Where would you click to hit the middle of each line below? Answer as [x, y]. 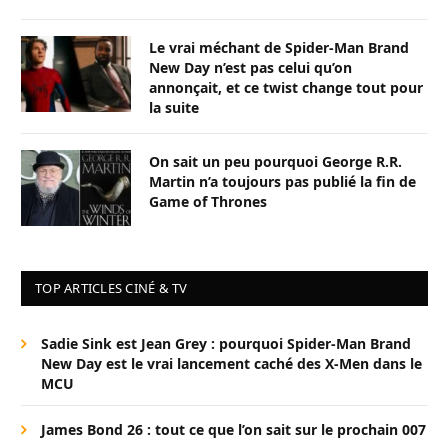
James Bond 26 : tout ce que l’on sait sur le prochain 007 [233, 430]
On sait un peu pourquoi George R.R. [275, 162]
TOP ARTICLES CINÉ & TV [111, 288]
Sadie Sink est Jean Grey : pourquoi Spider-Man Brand [226, 344]
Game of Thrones [208, 202]
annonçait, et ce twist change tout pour [286, 88]
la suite [174, 108]
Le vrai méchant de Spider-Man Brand [279, 48]
